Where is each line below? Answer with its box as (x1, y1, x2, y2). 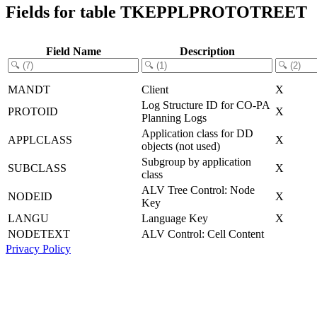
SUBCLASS (8, 161, 67, 174)
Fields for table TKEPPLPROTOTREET (6, 2, 307, 21)
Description (179, 45, 235, 57)
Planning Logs (142, 111, 207, 124)
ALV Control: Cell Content (142, 227, 264, 240)
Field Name (45, 45, 101, 57)
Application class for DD (142, 127, 253, 139)
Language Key (142, 212, 208, 224)
